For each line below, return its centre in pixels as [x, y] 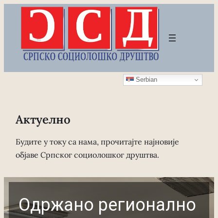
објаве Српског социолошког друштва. [87, 155]
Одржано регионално [107, 205]
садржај [18, 36]
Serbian [145, 79]
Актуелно [43, 119]
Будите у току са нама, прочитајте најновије [97, 142]
